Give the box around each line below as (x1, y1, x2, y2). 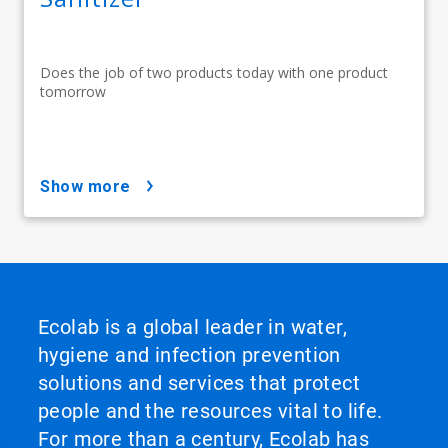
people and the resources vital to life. (38, 398, 383, 423)
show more (50, 176, 131, 196)
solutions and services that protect (38, 370, 360, 395)
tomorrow (40, 81, 106, 101)
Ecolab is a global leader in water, (38, 314, 347, 339)
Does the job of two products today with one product (40, 62, 388, 82)
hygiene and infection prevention (38, 342, 341, 367)
